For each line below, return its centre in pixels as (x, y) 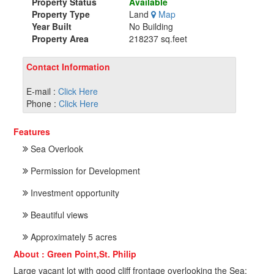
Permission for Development (84, 170)
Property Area (61, 38)
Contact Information (68, 66)
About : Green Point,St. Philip (75, 254)
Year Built (52, 26)
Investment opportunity (74, 192)
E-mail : (41, 91)
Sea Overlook (56, 148)
